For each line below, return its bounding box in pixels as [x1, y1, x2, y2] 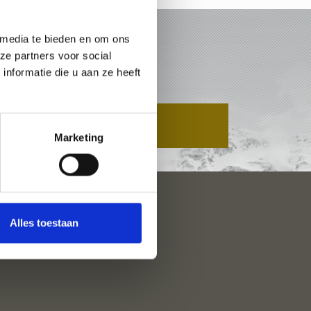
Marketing [54, 131, 103, 144]
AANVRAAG [58, 113, 149, 137]
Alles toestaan [10, 217, 78, 229]
